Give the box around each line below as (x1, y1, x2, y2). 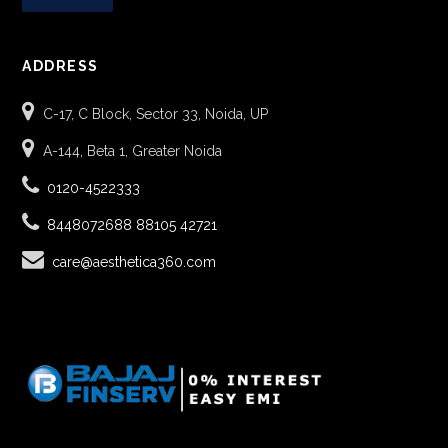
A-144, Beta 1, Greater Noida (43, 143, 223, 159)
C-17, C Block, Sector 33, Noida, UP (43, 106, 269, 122)
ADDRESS (22, 58, 99, 74)
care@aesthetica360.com (52, 254, 217, 270)
